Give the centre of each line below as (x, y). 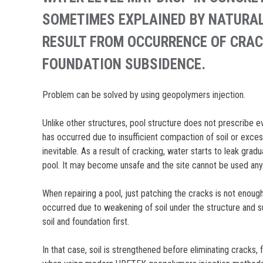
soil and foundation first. (86, 221)
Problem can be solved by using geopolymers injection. (144, 95)
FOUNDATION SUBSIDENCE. (124, 64)
